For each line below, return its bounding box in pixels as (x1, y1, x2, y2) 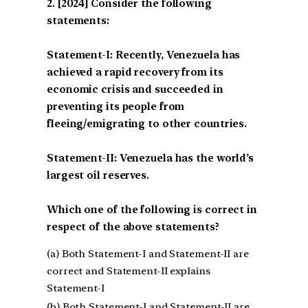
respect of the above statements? (47, 220, 219, 233)
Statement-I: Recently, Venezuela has (47, 48, 241, 61)
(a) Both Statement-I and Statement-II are (47, 247, 249, 261)
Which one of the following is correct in (47, 203, 257, 216)
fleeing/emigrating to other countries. (47, 117, 247, 130)
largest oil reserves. (47, 168, 149, 181)
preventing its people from (47, 100, 185, 113)
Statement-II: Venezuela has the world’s (47, 151, 254, 164)
